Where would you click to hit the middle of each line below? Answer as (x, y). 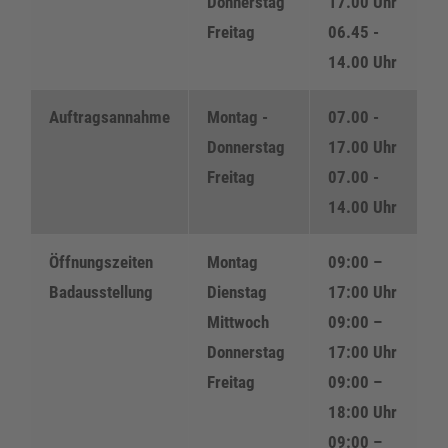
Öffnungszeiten (101, 261)
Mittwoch (238, 321)
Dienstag (237, 291)
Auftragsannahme (109, 116)
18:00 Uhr (362, 411)
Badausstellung (101, 291)
